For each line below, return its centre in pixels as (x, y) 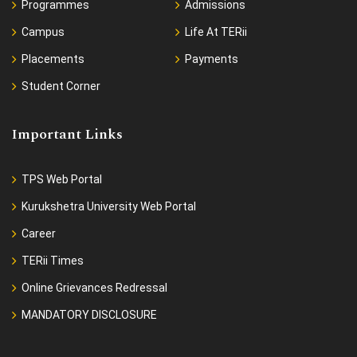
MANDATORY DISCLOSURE (89, 315)
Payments (211, 59)
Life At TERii (216, 32)
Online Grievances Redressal (94, 288)
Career (39, 234)
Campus (43, 32)
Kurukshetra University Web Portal (109, 207)
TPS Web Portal (62, 180)
